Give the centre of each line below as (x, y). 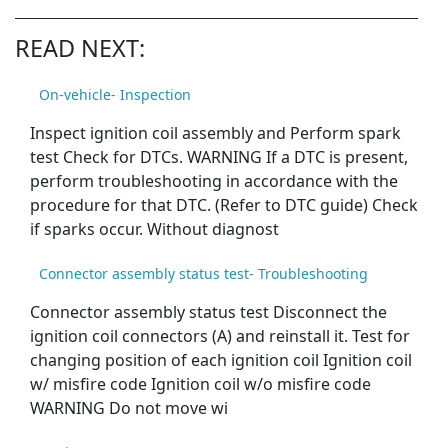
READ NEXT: (80, 48)
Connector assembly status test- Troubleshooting (203, 274)
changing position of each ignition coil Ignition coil (221, 360)
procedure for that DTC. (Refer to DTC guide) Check (224, 205)
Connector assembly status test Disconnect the (208, 312)
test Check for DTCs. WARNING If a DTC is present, (219, 157)
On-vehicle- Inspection (115, 95)
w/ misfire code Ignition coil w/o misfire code (200, 384)
